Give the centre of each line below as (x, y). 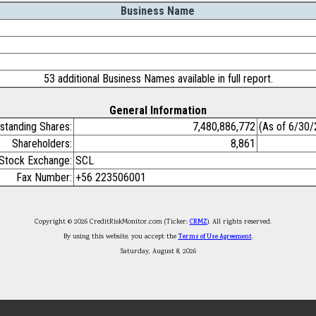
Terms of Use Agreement (215, 237)
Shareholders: (42, 144)
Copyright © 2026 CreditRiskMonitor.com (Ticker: (112, 222)
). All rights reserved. (244, 222)
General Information (158, 110)
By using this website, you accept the (121, 237)
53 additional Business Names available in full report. (158, 79)
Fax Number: (44, 177)
